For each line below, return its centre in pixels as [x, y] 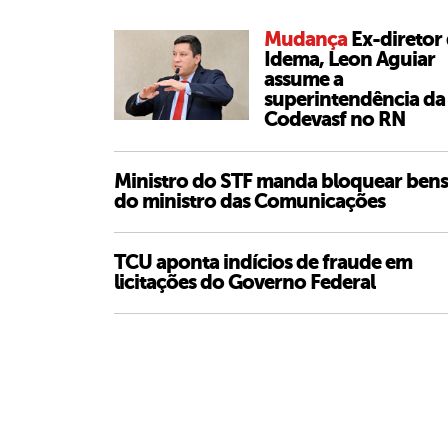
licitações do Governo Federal [244, 283]
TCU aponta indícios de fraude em [263, 263]
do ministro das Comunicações [249, 202]
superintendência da [354, 99]
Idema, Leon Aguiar [349, 59]
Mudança [307, 39]
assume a [303, 79]
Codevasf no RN [334, 119]
